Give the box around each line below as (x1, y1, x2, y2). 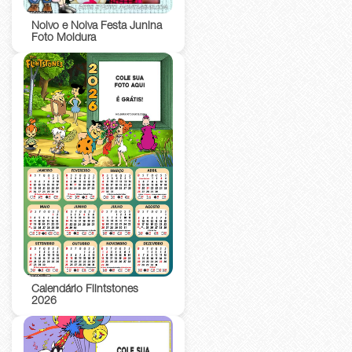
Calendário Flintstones (31, 284, 138, 296)
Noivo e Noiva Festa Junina (31, 21, 162, 33)
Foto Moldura (31, 33, 96, 45)
